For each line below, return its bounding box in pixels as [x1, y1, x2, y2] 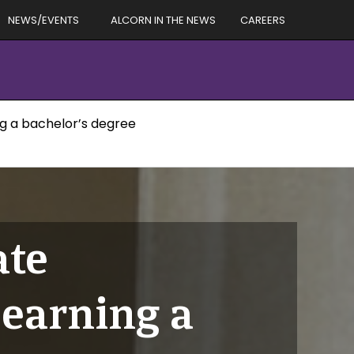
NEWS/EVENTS [8, 12, 79, 28]
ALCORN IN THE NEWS [111, 12, 216, 28]
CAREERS [240, 12, 285, 28]
